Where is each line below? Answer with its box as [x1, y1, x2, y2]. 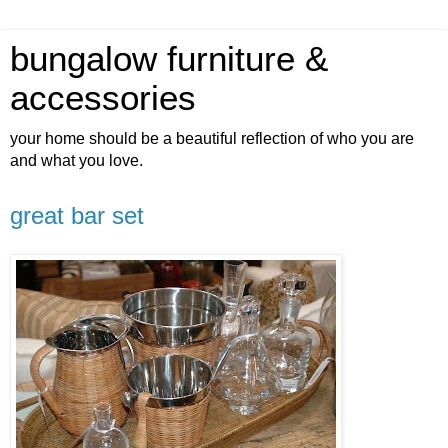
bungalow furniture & [10, 40, 328, 78]
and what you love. [10, 152, 143, 169]
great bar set [10, 202, 144, 229]
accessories [10, 79, 196, 117]
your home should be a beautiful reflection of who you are [10, 130, 414, 147]
